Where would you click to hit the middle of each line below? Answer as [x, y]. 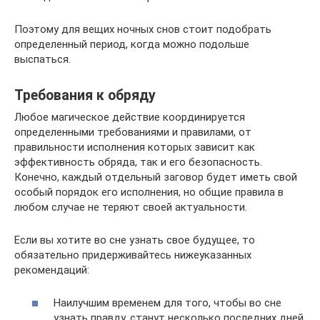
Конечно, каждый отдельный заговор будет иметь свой [156, 177]
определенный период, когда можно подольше [132, 44]
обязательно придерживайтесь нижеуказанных [133, 255]
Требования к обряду [85, 95]
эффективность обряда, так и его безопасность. [138, 162]
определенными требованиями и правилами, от [133, 132]
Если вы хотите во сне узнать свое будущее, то [135, 240]
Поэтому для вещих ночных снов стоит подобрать [143, 29]
